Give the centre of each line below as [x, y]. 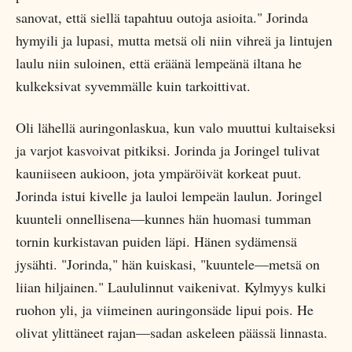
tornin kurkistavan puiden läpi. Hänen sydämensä [156, 241]
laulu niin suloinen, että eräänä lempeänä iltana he [159, 63]
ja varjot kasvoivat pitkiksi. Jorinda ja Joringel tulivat [168, 150]
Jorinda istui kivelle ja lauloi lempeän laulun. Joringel [169, 196]
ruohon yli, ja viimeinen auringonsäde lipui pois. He [165, 310]
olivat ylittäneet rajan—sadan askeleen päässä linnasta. [172, 332]
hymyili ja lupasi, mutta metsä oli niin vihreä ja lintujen [174, 40]
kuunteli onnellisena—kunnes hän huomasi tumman [163, 218]
